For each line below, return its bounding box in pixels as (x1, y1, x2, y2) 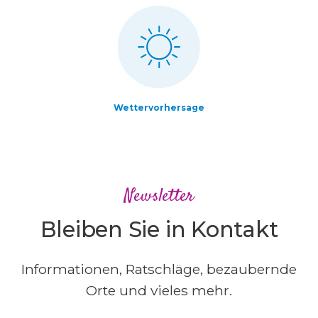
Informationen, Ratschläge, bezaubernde (21, 261, 297, 278)
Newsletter (124, 184, 194, 209)
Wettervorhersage (114, 102, 204, 114)
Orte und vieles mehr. (86, 282, 232, 300)
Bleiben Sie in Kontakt (40, 216, 278, 243)
